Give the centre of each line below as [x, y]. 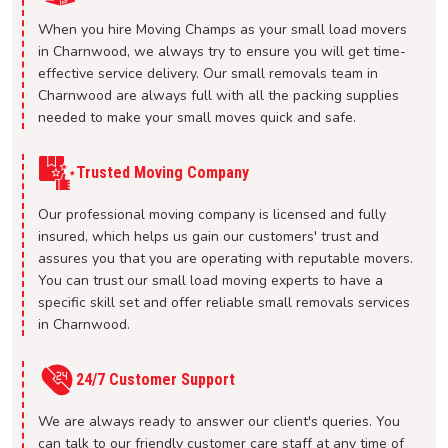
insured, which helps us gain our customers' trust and [208, 237]
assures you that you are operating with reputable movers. [225, 259]
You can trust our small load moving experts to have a [210, 281]
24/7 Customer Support [155, 380]
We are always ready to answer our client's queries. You [219, 422]
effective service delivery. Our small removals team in [208, 74]
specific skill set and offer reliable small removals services [224, 303]
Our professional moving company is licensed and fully [212, 215]
